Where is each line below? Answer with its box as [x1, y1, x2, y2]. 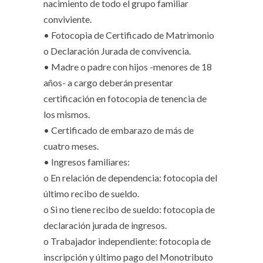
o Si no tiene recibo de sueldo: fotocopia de [43, 204, 215, 215]
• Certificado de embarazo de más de [43, 124, 194, 136]
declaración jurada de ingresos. [43, 220, 167, 231]
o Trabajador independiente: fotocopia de [43, 235, 211, 247]
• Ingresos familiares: [43, 156, 130, 167]
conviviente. [43, 14, 92, 25]
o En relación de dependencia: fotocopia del [43, 172, 217, 183]
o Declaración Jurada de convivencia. [43, 45, 191, 56]
